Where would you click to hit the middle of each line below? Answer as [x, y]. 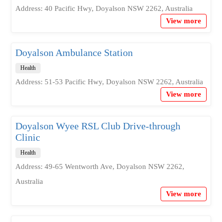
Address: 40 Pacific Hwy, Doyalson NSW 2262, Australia [104, 8]
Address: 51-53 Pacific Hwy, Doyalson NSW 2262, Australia [109, 82]
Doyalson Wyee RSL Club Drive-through [98, 126]
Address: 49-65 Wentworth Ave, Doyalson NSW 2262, [100, 166]
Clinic [28, 137]
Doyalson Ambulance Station [74, 53]
